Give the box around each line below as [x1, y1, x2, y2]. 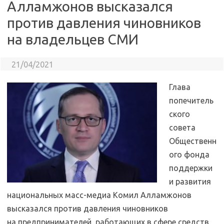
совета [169, 123, 195, 132]
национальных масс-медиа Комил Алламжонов [7, 190, 191, 199]
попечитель [169, 96, 213, 105]
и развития [169, 177, 211, 186]
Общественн [169, 136, 216, 145]
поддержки [169, 163, 212, 172]
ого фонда [169, 150, 209, 159]
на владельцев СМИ [7, 31, 138, 47]
